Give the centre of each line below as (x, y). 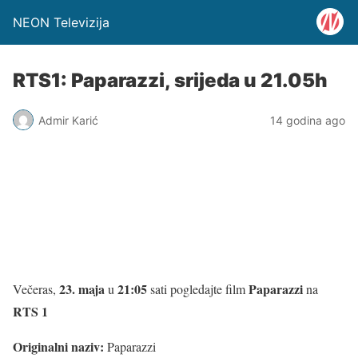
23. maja (82, 289)
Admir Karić (68, 120)
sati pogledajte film (198, 289)
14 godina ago (308, 120)
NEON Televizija (61, 22)
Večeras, (36, 289)
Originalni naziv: (58, 346)
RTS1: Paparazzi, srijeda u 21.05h (170, 80)
